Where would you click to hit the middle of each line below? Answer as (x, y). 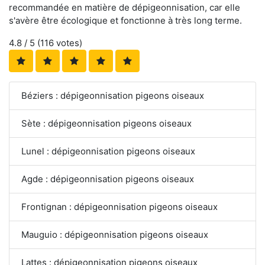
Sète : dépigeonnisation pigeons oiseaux (106, 124)
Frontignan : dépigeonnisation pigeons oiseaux (119, 207)
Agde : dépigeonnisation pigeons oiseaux (108, 179)
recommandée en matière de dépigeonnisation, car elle (125, 8)
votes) (68, 43)
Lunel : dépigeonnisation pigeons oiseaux (108, 151)
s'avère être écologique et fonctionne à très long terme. (125, 21)
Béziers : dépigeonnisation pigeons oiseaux (113, 96)
